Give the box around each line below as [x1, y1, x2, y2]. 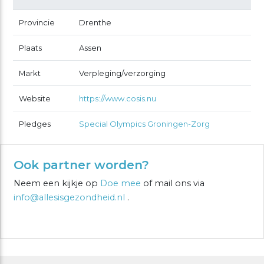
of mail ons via [140, 177, 204, 189]
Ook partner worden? [13, 157, 149, 172]
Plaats [19, 42, 42, 52]
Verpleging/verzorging [79, 68, 166, 78]
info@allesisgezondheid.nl [13, 192, 127, 203]
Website [19, 93, 51, 103]
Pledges [19, 118, 51, 128]
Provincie [19, 17, 55, 27]
